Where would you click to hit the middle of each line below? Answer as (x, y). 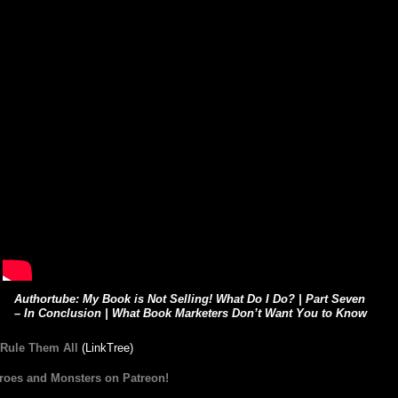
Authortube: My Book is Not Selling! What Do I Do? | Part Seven (190, 299)
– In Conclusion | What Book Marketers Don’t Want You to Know (191, 314)
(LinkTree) (107, 347)
